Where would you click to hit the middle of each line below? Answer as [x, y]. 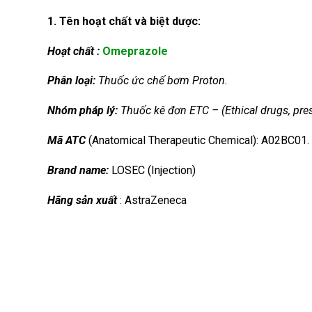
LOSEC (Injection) [152, 170]
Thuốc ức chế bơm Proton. [163, 81]
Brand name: [78, 170]
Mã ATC [67, 140]
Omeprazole [135, 51]
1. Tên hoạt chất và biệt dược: [124, 21]
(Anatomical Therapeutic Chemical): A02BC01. [197, 140]
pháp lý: [100, 111]
